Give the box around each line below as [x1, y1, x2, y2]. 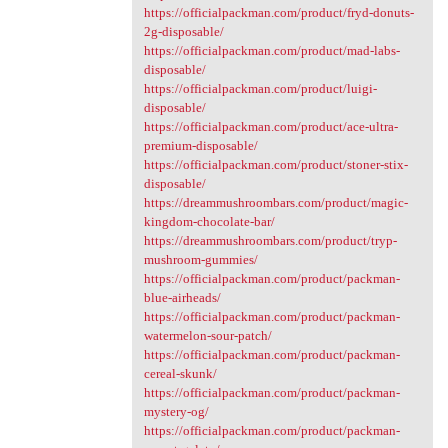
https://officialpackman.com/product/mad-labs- [143, 43, 400, 58]
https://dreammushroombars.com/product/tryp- [143, 233, 397, 248]
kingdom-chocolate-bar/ [143, 214, 275, 229]
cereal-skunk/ [143, 366, 217, 381]
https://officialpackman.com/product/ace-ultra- [143, 119, 398, 134]
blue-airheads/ [143, 290, 221, 305]
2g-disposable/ [143, 24, 224, 39]
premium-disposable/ [143, 138, 258, 153]
